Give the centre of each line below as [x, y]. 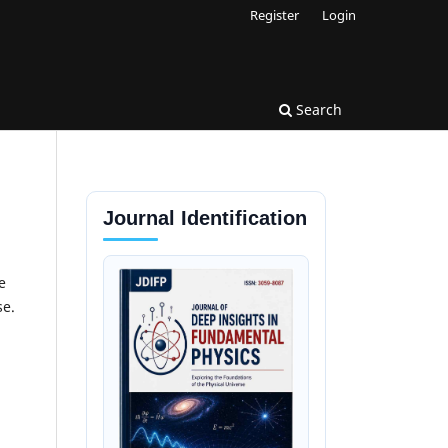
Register [275, 14]
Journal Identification [205, 217]
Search [317, 109]
